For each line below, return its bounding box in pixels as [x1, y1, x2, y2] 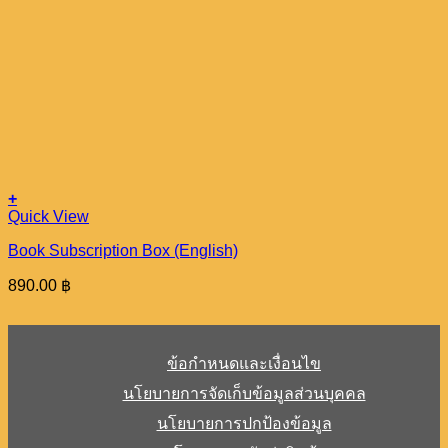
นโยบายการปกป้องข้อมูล [156, 415, 332, 432]
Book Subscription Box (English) [8, 242, 238, 259]
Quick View [8, 208, 89, 225]
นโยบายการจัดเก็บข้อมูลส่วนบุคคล [122, 385, 366, 402]
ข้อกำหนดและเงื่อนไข [167, 355, 321, 372]
